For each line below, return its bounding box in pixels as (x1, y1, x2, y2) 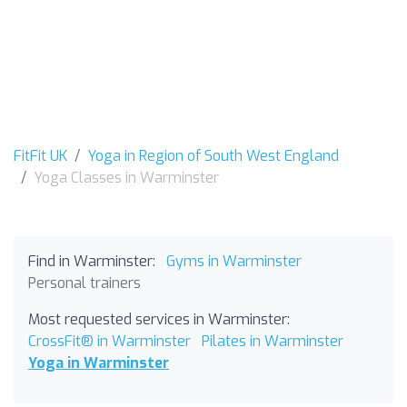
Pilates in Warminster (202, 332, 343, 351)
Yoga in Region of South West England (87, 146, 339, 165)
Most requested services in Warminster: (28, 310, 290, 329)
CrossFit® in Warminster (28, 332, 191, 351)
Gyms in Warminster (166, 252, 302, 271)
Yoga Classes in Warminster (34, 168, 219, 187)
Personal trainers (28, 273, 141, 293)
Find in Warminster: (28, 252, 155, 271)
